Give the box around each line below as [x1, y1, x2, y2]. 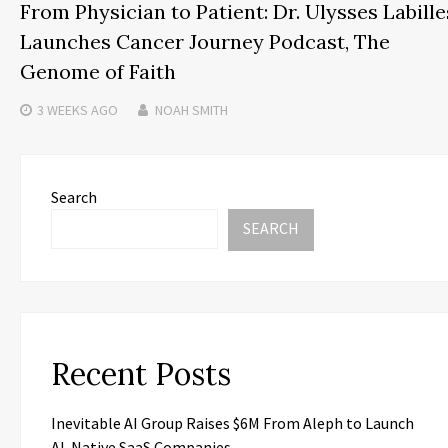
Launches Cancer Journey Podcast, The [20, 29, 390, 55]
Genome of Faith [20, 59, 176, 85]
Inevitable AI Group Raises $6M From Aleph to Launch [51, 413, 414, 434]
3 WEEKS [37, 101, 88, 120]
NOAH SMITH [155, 101, 228, 120]
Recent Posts [51, 355, 231, 394]
